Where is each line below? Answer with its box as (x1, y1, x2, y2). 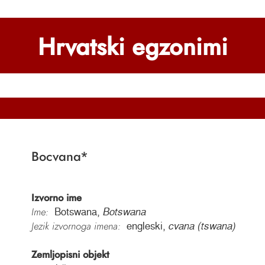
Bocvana (31, 147, 80, 166)
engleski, (126, 221, 168, 232)
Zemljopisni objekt (31, 247, 109, 262)
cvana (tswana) (167, 221, 235, 232)
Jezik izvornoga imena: (31, 219, 121, 234)
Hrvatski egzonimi (37, 30, 228, 64)
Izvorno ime (31, 190, 82, 205)
